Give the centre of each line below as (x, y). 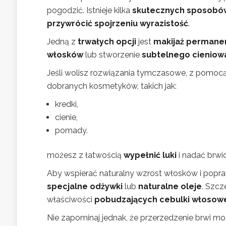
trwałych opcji (107, 42)
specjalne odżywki (85, 186)
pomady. (71, 130)
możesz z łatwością (85, 155)
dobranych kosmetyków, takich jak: (112, 86)
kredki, (67, 104)
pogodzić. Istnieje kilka (90, 10)
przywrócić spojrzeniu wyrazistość (118, 23)
